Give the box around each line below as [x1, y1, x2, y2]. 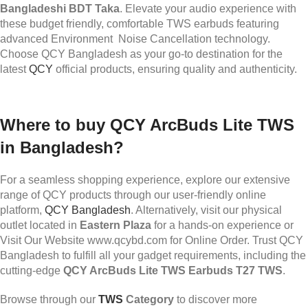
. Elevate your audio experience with [120, 3, 296, 15]
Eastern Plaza [80, 219, 151, 232]
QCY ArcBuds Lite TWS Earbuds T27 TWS [60, 265, 283, 277]
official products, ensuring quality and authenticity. [53, 63, 297, 76]
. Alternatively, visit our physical [131, 204, 282, 217]
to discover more [174, 294, 257, 306]
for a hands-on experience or [151, 219, 294, 232]
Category [123, 294, 174, 306]
